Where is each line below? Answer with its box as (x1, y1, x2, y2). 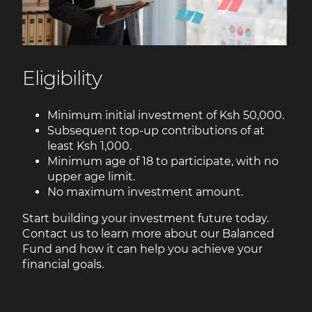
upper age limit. (47, 169, 135, 183)
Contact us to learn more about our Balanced (22, 226, 274, 240)
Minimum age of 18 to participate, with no (47, 154, 279, 168)
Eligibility (22, 65, 102, 90)
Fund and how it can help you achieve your (22, 242, 263, 256)
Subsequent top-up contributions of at (47, 123, 265, 137)
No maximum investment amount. (47, 185, 243, 198)
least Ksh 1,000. (47, 139, 132, 153)
